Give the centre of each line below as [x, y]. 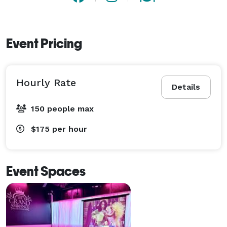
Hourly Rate [46, 82]
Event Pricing [44, 43]
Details [186, 87]
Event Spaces [46, 171]
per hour [70, 129]
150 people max [62, 108]
